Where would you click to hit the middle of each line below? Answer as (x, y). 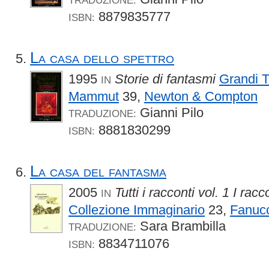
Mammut (94, 96)
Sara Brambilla (181, 226)
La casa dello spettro (102, 57)
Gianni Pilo (170, 112)
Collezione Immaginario (137, 210)
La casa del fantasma (98, 171)
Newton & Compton (201, 96)
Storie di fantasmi (165, 79)
